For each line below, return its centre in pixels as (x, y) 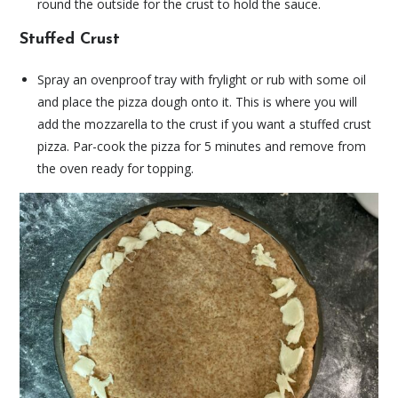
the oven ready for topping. (116, 168)
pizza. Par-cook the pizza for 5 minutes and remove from (202, 146)
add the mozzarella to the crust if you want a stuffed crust (205, 123)
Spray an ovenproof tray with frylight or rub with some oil (202, 79)
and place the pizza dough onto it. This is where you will (198, 101)
